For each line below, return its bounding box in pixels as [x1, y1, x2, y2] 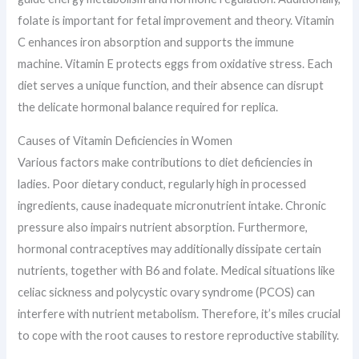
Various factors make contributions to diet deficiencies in [18, 155, 313, 169]
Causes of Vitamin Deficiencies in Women [18, 133, 233, 147]
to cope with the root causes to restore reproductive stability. [18, 328, 340, 342]
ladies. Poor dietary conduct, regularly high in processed [18, 176, 307, 191]
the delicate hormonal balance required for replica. [18, 100, 279, 115]
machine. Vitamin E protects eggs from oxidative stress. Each [18, 57, 333, 71]
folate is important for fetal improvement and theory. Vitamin [18, 14, 335, 28]
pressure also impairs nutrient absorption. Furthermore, [18, 220, 309, 234]
